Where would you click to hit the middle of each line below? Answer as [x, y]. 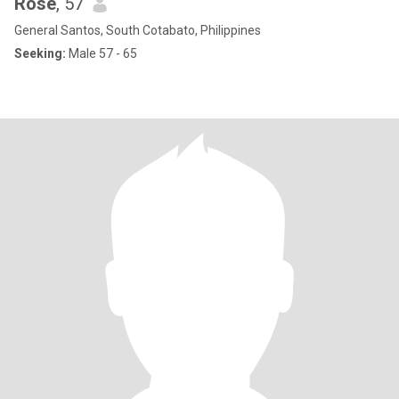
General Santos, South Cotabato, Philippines [138, 30]
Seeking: [40, 53]
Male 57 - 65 [102, 53]
